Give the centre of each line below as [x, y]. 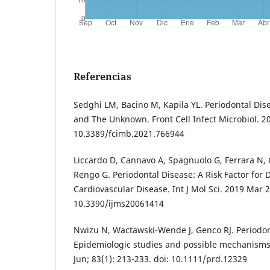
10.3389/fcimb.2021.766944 [129, 134]
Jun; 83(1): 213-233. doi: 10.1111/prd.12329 [160, 259]
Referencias [102, 77]
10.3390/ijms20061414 [119, 204]
